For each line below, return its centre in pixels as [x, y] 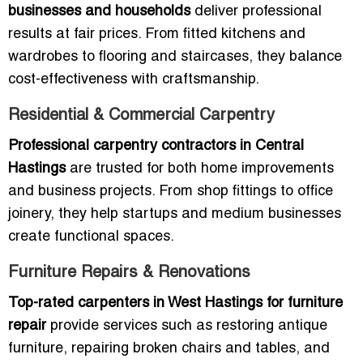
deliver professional [256, 12]
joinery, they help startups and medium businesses [175, 215]
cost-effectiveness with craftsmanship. [134, 80]
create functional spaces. [91, 237]
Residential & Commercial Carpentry [141, 116]
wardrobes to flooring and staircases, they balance [175, 58]
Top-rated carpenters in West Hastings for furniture [175, 304]
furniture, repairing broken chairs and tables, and [169, 349]
